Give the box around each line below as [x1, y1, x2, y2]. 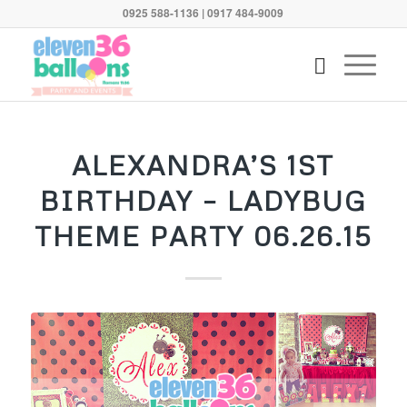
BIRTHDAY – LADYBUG [39, 184, 367, 217]
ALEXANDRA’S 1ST [72, 148, 335, 182]
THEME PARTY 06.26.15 [34, 219, 372, 253]
